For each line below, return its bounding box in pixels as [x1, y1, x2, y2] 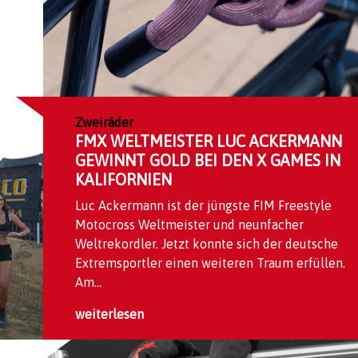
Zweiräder [75, 115, 133, 130]
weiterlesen [75, 307, 144, 322]
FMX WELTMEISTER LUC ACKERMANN [75, 132, 342, 151]
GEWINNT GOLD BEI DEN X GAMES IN [75, 151, 340, 170]
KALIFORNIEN [75, 170, 172, 189]
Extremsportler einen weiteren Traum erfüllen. [75, 256, 345, 271]
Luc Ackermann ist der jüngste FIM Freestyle [75, 198, 332, 213]
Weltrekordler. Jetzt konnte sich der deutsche [75, 237, 338, 252]
